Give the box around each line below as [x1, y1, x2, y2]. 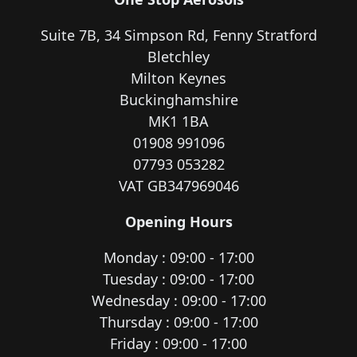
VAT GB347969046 [118, 176, 239, 196]
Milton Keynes [131, 69, 226, 88]
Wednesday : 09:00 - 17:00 [91, 291, 266, 311]
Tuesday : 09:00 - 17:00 [103, 269, 254, 289]
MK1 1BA [148, 112, 209, 131]
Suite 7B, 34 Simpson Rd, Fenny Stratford [40, 25, 317, 45]
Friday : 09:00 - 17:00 [110, 334, 247, 354]
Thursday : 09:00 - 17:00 [99, 312, 258, 332]
